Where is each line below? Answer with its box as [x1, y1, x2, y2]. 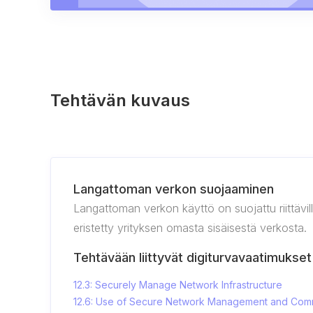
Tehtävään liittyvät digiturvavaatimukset [73, 250, 312, 265]
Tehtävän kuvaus [50, 90, 190, 110]
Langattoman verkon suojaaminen [73, 182, 274, 196]
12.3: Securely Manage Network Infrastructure [73, 279, 282, 291]
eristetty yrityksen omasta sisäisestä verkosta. [73, 221, 307, 235]
